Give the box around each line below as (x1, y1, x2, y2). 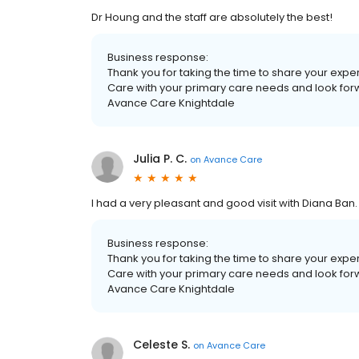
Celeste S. (133, 337, 190, 353)
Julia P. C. (133, 151, 187, 167)
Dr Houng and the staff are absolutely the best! (91, 10, 333, 25)
